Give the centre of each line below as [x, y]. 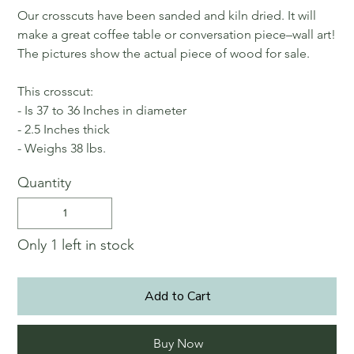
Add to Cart [178, 296]
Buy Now [178, 343]
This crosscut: [56, 91]
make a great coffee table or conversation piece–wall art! [177, 34]
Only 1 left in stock [76, 245]
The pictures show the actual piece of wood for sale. [164, 53]
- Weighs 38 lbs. [62, 148]
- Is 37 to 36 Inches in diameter [102, 110]
